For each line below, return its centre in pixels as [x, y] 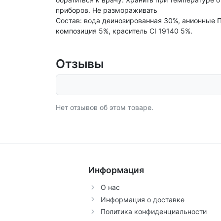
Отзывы [79, 64]
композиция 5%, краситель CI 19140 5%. [124, 31]
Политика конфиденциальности [154, 211]
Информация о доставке [143, 199]
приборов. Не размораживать [106, 10]
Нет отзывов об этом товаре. [104, 107]
